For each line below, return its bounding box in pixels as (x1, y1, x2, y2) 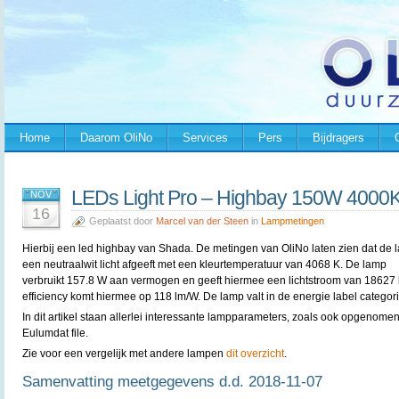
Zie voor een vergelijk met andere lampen (22, 347, 226, 360)
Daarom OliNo (80, 131, 152, 144)
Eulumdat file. (22, 327, 88, 339)
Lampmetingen (261, 216, 324, 226)
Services (183, 131, 228, 144)
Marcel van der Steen (156, 216, 248, 226)
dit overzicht (226, 347, 284, 360)
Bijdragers (313, 131, 364, 144)
